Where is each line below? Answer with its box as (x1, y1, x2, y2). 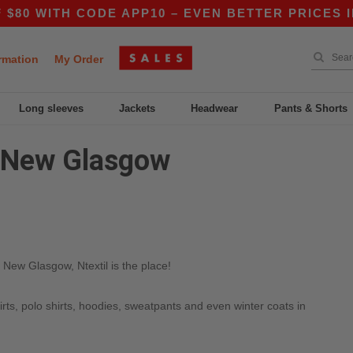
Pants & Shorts (273, 102, 347, 114)
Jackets (119, 102, 156, 114)
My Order (54, 53, 103, 65)
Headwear (191, 102, 239, 114)
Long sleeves (18, 102, 84, 114)
